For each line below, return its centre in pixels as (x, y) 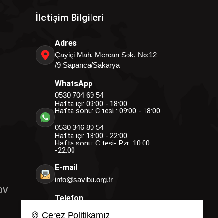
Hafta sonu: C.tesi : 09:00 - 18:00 (108, 111)
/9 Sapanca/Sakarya (87, 65)
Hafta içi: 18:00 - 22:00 (91, 136)
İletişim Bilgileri (70, 18)
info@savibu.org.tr (84, 179)
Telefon (69, 198)
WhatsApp (74, 83)
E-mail (66, 168)
